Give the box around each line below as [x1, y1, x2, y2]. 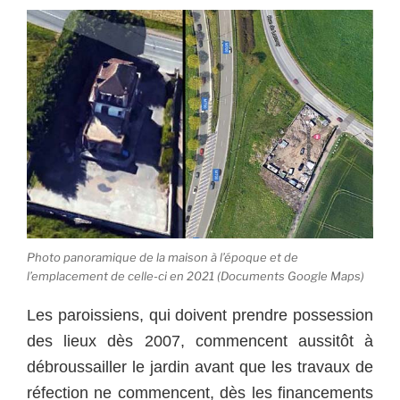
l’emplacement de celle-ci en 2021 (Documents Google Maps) [27, 268, 364, 283]
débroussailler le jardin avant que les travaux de [27, 358, 373, 377]
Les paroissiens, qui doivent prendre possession [27, 306, 373, 325]
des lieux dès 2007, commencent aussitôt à [27, 332, 373, 351]
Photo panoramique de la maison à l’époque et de [27, 249, 298, 264]
